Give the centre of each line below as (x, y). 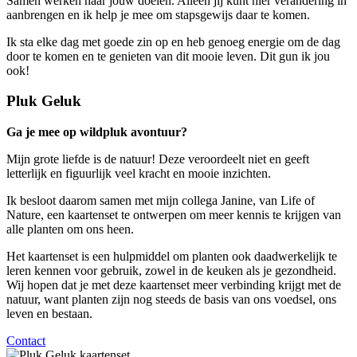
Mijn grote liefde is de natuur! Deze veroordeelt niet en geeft (158, 159)
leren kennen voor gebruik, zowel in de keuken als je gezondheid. (171, 271)
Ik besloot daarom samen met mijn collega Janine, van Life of (161, 201)
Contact (26, 341)
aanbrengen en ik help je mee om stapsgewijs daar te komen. (158, 14)
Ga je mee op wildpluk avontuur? (97, 132)
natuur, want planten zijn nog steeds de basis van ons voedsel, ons (171, 300)
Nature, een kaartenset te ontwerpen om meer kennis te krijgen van (174, 215)
